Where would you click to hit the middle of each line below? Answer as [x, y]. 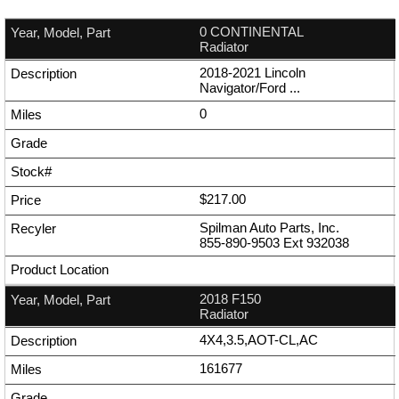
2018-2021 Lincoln [252, 73]
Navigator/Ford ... [250, 88]
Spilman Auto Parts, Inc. [269, 228]
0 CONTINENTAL [252, 32]
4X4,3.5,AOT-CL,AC [259, 340]
